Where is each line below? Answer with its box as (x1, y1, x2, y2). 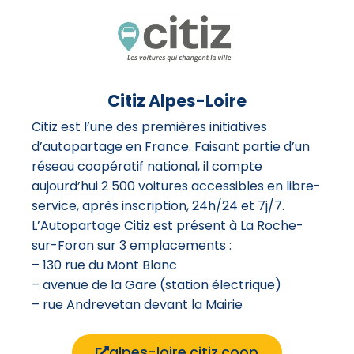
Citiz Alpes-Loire (107, 88, 247, 112)
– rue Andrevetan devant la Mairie (32, 295, 243, 314)
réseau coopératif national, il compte (32, 156, 262, 175)
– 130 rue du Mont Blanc (32, 255, 177, 274)
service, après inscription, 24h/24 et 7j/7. (32, 196, 284, 215)
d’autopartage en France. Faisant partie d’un (32, 137, 310, 156)
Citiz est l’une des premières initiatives (32, 117, 267, 136)
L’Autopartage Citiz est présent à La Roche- (32, 216, 303, 235)
